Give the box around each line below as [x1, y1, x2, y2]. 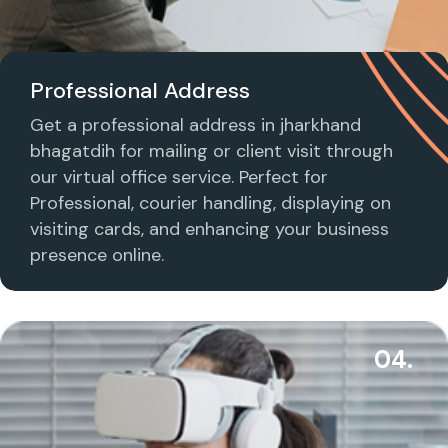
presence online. [30, 242, 164, 267]
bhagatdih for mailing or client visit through [30, 138, 393, 163]
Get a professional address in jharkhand [30, 112, 361, 137]
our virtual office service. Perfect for [30, 164, 328, 189]
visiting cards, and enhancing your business [30, 216, 389, 241]
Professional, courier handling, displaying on [30, 190, 391, 215]
